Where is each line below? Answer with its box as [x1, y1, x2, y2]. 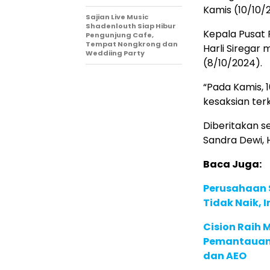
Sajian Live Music [86, 11, 148, 22]
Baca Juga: [203, 157, 262, 171]
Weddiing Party [86, 48, 145, 58]
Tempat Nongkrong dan [86, 39, 178, 49]
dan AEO [203, 248, 246, 263]
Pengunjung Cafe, [86, 30, 154, 40]
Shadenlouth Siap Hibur [86, 20, 176, 31]
